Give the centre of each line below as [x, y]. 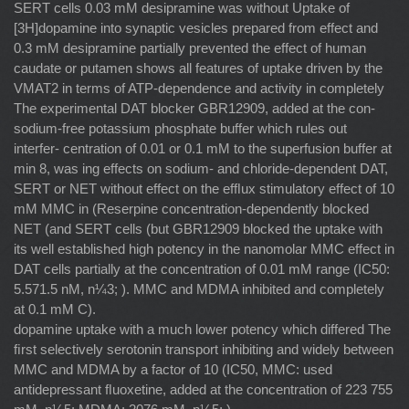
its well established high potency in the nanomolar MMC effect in [204, 248]
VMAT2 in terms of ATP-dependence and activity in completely [199, 88]
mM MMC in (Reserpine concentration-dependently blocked [191, 208]
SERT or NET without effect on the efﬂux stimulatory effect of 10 [204, 188]
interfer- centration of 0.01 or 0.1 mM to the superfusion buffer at [203, 148]
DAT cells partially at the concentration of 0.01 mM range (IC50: [202, 268]
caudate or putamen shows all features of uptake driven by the [198, 68]
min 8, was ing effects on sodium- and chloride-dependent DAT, [201, 168]
